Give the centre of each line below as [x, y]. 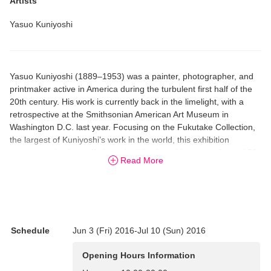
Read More [142, 160]
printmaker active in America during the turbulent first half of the [131, 89]
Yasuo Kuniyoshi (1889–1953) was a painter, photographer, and [132, 76]
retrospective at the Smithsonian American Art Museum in [119, 114]
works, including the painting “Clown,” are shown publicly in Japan [135, 165]
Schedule [30, 230]
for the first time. [41, 178]
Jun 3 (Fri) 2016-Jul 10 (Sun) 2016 [139, 230]
